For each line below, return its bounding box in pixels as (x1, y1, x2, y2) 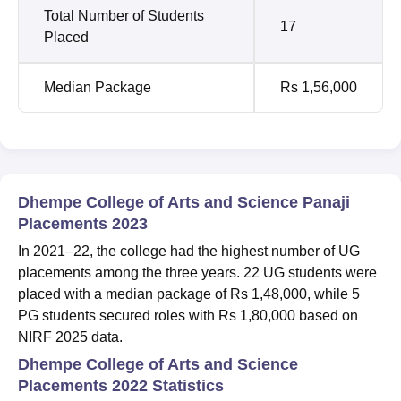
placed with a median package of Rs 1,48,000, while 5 (18, 286, 360, 302)
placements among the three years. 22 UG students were (18, 264, 377, 280)
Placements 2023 (18, 214, 148, 233)
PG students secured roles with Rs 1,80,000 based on (18, 307, 358, 323)
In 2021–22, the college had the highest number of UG (18, 243, 360, 259)
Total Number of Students (44, 7, 204, 23)
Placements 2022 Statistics (18, 376, 224, 395)
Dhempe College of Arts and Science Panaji (18, 192, 350, 211)
